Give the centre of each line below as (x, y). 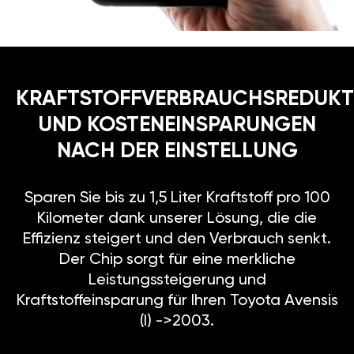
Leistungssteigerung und (177, 280)
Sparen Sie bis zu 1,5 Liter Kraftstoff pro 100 (177, 198)
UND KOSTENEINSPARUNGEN (177, 125)
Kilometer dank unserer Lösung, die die (177, 218)
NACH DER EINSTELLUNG (177, 151)
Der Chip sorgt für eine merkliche (177, 260)
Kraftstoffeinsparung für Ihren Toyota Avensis (177, 301)
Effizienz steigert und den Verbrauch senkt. (177, 239)
